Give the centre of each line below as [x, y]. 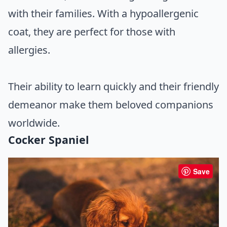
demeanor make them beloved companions [111, 105]
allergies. [29, 50]
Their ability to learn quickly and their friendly [113, 87]
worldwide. [34, 123]
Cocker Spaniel [49, 140]
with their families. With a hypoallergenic [103, 14]
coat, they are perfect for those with [92, 32]
